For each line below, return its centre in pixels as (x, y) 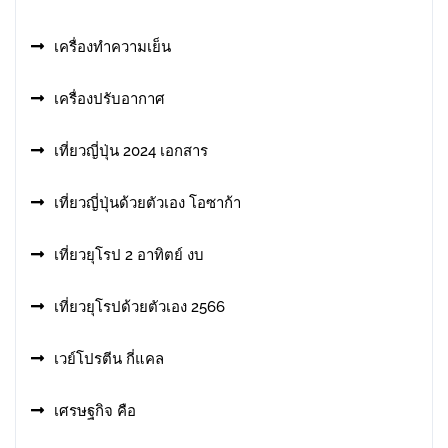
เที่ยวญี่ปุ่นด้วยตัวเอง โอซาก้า (147, 203)
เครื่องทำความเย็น (112, 47)
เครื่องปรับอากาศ (109, 99)
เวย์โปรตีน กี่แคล (109, 359)
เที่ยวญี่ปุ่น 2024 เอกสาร (131, 151)
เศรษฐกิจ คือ (95, 411)
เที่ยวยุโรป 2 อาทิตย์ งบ (129, 255)
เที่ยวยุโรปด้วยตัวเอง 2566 (139, 307)
